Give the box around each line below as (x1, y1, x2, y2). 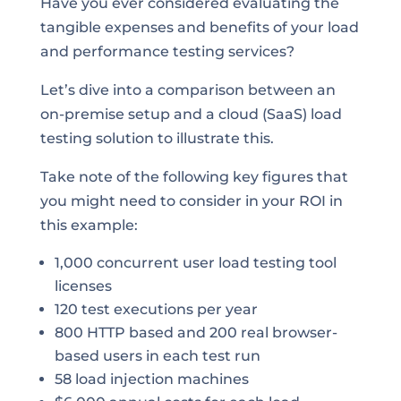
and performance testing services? (39, 43, 294, 60)
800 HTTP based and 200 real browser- (54, 324, 337, 341)
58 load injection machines (54, 371, 249, 388)
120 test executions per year (54, 301, 258, 318)
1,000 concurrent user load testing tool (54, 254, 337, 271)
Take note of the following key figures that (39, 168, 348, 185)
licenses (54, 277, 112, 294)
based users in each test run (54, 347, 260, 364)
